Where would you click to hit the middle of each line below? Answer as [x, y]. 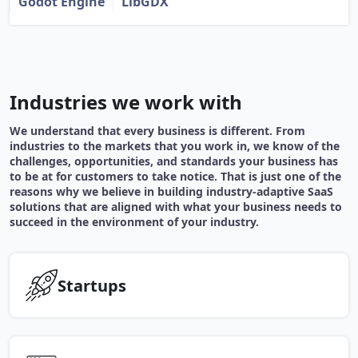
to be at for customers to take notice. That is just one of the [175, 177]
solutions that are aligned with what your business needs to [176, 207]
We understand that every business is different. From [157, 131]
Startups [92, 285]
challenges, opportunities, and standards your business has [174, 161]
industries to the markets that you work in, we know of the [175, 146]
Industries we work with [126, 102]
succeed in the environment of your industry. [134, 222]
